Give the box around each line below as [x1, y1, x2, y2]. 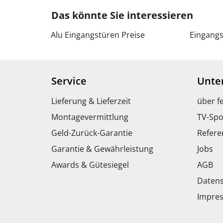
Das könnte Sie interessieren [51, 8, 193, 22]
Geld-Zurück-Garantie [51, 127, 132, 138]
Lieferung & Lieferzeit [51, 95, 131, 107]
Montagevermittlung [51, 111, 128, 122]
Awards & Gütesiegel [51, 159, 129, 170]
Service [51, 74, 87, 88]
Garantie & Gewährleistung [51, 143, 153, 154]
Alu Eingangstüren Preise [51, 29, 145, 40]
